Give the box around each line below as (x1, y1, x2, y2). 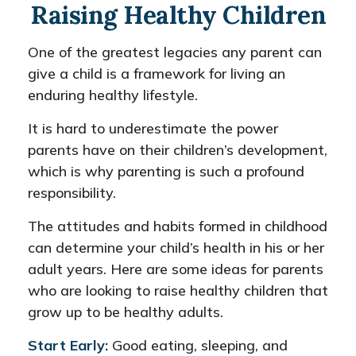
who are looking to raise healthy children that (28, 281, 328, 300)
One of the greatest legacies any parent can (28, 43, 322, 61)
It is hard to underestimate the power (28, 119, 278, 137)
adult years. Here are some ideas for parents (28, 260, 323, 278)
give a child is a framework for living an (28, 64, 285, 83)
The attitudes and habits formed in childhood (28, 217, 327, 235)
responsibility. (28, 184, 116, 202)
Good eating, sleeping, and (108, 336, 288, 354)
